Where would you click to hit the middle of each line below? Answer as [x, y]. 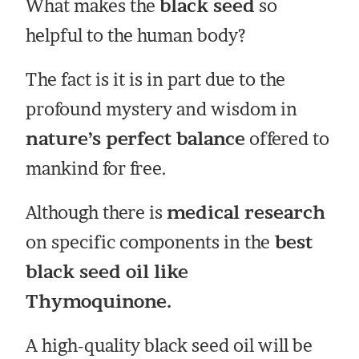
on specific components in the [148, 242]
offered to [288, 139]
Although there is [97, 213]
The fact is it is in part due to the [156, 80]
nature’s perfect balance [136, 139]
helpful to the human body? [136, 36]
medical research [246, 213]
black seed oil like [107, 272]
